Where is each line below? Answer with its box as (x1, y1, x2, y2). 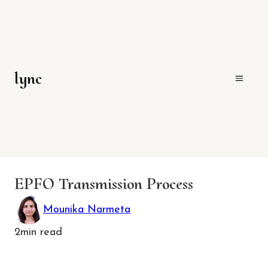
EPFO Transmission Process (14, 173, 193, 194)
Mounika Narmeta (43, 203, 130, 215)
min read (20, 226, 62, 238)
